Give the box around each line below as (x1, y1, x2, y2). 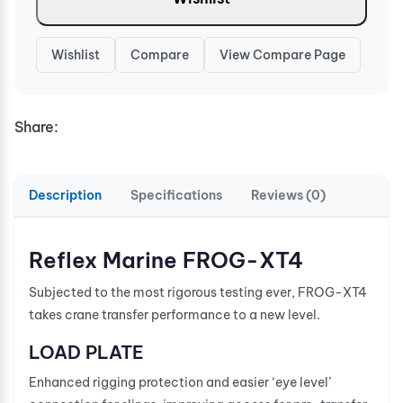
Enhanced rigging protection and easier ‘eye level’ (29, 373, 331, 390)
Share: (14, 117, 58, 136)
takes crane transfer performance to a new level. (29, 306, 320, 323)
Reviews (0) (251, 186, 326, 203)
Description (29, 186, 102, 203)
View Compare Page (219, 46, 345, 63)
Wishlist (51, 46, 100, 63)
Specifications (130, 186, 222, 203)
